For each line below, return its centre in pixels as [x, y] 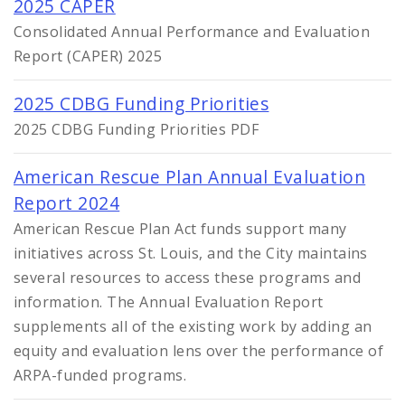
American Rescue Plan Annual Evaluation [190, 176]
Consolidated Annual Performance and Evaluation [192, 31]
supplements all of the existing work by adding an [193, 326]
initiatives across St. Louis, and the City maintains [191, 253]
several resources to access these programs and [188, 277]
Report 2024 [67, 202]
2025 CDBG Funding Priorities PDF [137, 129]
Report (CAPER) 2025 [88, 56]
